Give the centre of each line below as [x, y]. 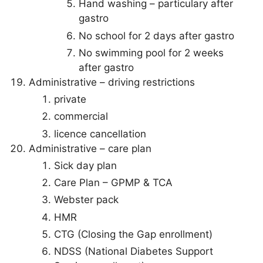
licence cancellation [100, 134]
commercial [81, 117]
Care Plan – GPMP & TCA [113, 183]
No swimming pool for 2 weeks [151, 53]
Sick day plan [85, 165]
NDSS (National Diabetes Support [133, 251]
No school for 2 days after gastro [156, 36]
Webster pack [86, 200]
